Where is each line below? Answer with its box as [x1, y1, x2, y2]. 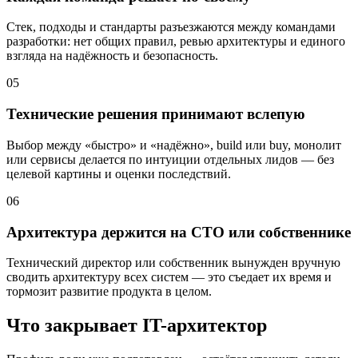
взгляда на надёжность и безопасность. [6, 49, 218, 63]
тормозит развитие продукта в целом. [6, 284, 212, 299]
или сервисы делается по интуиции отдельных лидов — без [6, 152, 334, 166]
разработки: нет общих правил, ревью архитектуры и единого [6, 34, 345, 49]
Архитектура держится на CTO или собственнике [6, 223, 351, 241]
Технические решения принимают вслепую [6, 105, 305, 123]
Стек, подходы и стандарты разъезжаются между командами [6, 20, 336, 34]
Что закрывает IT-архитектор [6, 315, 267, 336]
